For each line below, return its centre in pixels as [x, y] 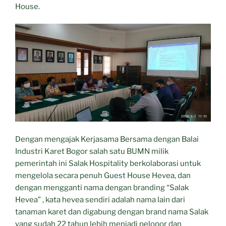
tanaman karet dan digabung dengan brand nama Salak [112, 212]
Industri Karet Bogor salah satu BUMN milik [92, 151]
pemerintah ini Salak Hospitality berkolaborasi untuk [108, 163]
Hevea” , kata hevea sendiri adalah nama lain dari [100, 200]
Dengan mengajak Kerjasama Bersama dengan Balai [107, 139]
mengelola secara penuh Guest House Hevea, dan [103, 175]
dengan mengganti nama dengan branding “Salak [102, 187]
